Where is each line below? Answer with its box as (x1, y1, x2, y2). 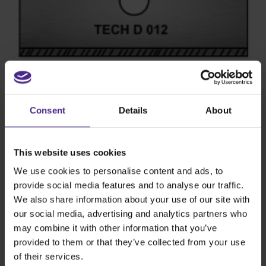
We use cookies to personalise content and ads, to (14, 166, 223, 176)
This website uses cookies (14, 147, 126, 157)
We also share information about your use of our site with (14, 194, 250, 205)
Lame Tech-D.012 (93, 156, 173, 173)
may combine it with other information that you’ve (14, 223, 217, 233)
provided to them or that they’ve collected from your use (14, 237, 245, 248)
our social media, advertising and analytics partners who (14, 208, 247, 219)
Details (118, 104, 148, 115)
